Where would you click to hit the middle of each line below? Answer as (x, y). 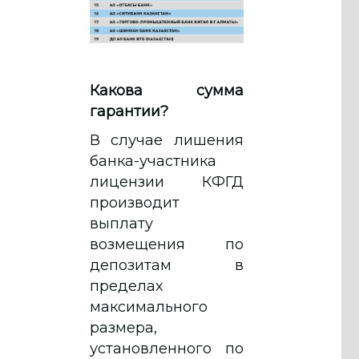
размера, (123, 327)
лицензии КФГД (167, 182)
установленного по (167, 348)
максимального (149, 307)
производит (135, 202)
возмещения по (167, 244)
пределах (126, 286)
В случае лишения (167, 140)
